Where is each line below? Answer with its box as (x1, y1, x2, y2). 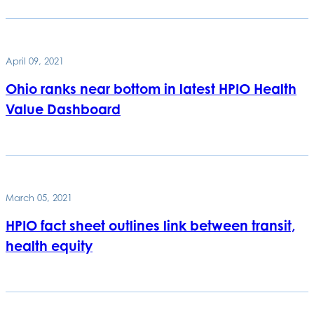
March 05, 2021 (6, 191, 72, 203)
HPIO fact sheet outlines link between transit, (6, 217, 295, 234)
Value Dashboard (6, 100, 121, 118)
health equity (6, 237, 93, 254)
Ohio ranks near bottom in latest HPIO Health (6, 80, 296, 97)
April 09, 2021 (6, 55, 64, 67)
